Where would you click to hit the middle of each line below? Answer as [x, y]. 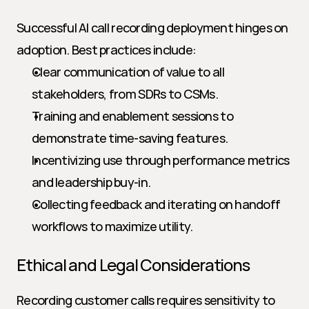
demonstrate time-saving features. [130, 138]
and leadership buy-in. [91, 182]
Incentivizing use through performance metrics [161, 160]
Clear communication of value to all [128, 72]
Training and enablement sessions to [132, 116]
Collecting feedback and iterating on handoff [156, 204]
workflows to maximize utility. [112, 226]
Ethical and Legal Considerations [133, 265]
